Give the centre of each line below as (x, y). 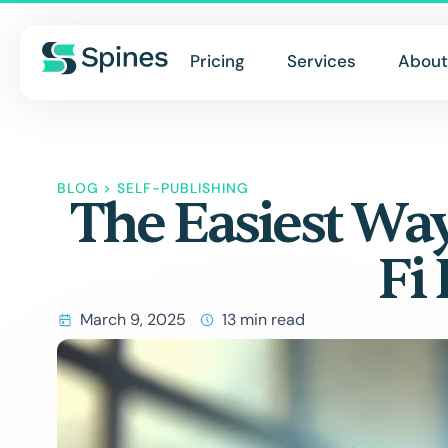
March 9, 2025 (133, 319)
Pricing (217, 61)
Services (321, 61)
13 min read (263, 319)
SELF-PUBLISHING (182, 188)
